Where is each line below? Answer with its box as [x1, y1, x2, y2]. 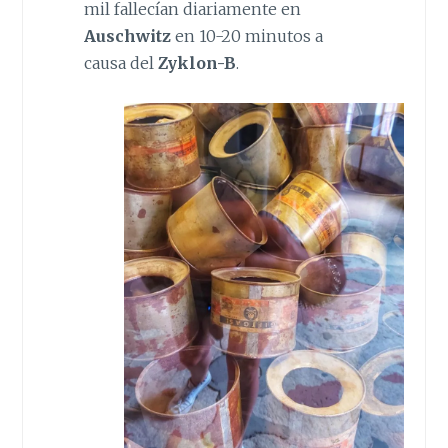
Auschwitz [83, 26, 171, 47]
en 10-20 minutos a [170, 26, 323, 47]
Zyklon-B [153, 53, 236, 74]
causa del [83, 53, 154, 74]
